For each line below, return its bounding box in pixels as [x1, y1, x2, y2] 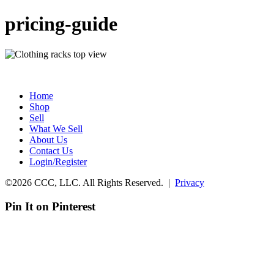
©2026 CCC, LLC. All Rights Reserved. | [5, 177, 175, 188]
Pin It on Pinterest [5, 199, 95, 213]
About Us [29, 134, 67, 145]
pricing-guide [5, 13, 117, 35]
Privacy [175, 177, 204, 188]
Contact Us [29, 145, 73, 156]
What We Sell [29, 123, 83, 134]
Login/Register [29, 156, 87, 167]
